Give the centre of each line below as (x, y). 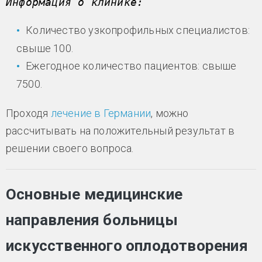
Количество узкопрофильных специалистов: (138, 30)
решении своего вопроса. (70, 149)
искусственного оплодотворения (127, 246)
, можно (170, 113)
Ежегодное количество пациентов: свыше (131, 66)
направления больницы (92, 220)
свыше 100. (45, 49)
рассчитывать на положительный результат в (120, 131)
